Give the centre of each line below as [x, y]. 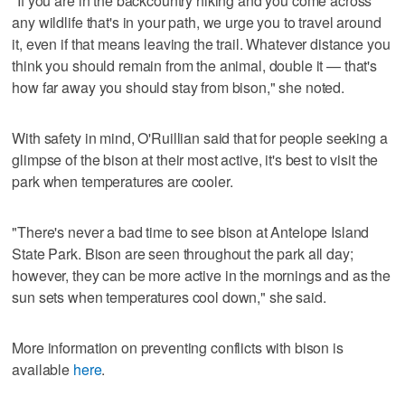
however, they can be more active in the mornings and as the [202, 275]
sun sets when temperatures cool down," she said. [169, 297]
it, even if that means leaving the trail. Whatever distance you [201, 43]
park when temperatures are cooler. [122, 181]
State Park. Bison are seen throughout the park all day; [183, 253]
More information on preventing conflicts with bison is [178, 347]
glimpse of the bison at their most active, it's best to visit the [195, 159]
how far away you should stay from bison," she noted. [179, 87]
